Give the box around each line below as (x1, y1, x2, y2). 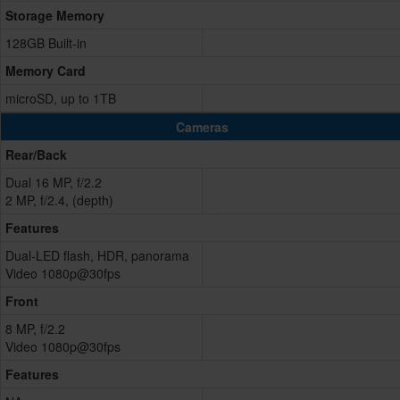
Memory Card (5, 62, 86, 80)
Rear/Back (5, 146, 67, 164)
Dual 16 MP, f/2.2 (5, 173, 102, 192)
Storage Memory (5, 6, 104, 25)
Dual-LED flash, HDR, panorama (5, 246, 189, 265)
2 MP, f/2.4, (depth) (5, 191, 113, 210)
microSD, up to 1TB (5, 89, 116, 108)
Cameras (176, 118, 229, 137)
